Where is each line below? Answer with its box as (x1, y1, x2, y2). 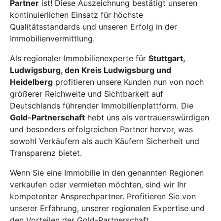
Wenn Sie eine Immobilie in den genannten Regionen (10, 167, 204, 178)
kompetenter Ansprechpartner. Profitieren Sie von (10, 191, 196, 201)
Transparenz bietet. (10, 147, 82, 158)
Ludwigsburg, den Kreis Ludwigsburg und (10, 65, 171, 75)
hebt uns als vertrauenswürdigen (85, 112, 209, 122)
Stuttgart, (148, 53, 185, 63)
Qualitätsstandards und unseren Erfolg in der (10, 21, 177, 32)
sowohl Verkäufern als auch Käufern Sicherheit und (10, 136, 199, 146)
